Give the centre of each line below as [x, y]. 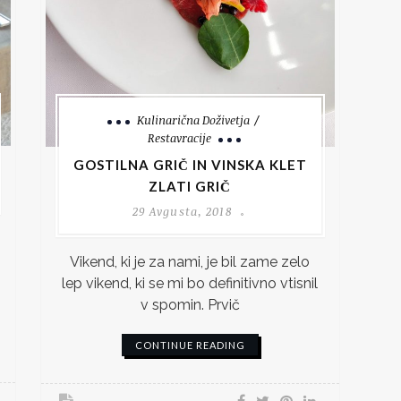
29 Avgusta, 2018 [182, 212]
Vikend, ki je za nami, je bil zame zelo [190, 262]
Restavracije [180, 138]
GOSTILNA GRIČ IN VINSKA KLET [190, 165]
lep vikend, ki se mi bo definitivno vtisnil [190, 284]
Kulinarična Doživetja [193, 120]
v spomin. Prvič [190, 305]
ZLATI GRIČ [190, 187]
